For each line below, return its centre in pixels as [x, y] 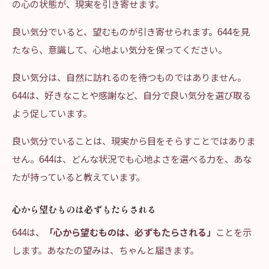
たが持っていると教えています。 [78, 177]
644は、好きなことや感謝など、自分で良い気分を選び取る [131, 95]
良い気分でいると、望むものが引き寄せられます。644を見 [131, 31]
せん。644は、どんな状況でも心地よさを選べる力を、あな [132, 159]
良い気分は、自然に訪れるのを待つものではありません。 [129, 77]
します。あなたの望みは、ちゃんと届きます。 [105, 250]
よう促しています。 [52, 113]
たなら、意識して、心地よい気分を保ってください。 [119, 49]
